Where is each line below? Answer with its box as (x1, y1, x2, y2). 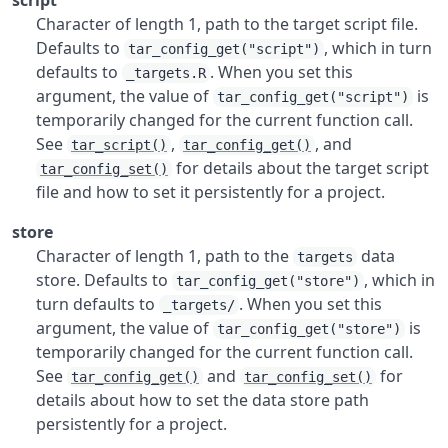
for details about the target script (172, 157, 429, 179)
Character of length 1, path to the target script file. (36, 13, 418, 35)
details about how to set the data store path (36, 389, 369, 411)
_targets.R (126, 65, 206, 81)
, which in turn (324, 37, 432, 59)
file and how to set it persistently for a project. (36, 181, 385, 203)
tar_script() (71, 137, 167, 153)
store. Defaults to (36, 269, 172, 291)
